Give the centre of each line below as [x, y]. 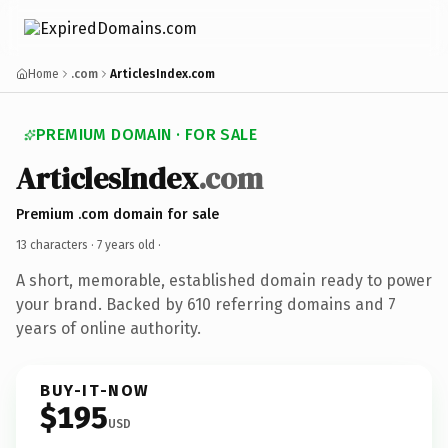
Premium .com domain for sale [117, 214]
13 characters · [56, 244]
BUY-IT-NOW [95, 390]
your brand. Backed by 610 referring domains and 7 [206, 304]
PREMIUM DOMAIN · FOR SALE [146, 134]
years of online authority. [108, 328]
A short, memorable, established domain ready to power [224, 280]
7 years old [126, 244]
